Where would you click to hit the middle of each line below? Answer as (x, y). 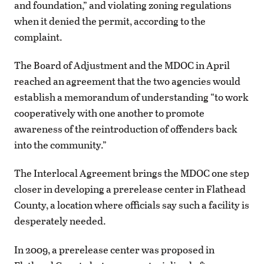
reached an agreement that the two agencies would (127, 81)
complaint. (38, 37)
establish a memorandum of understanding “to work (131, 97)
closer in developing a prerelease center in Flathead (130, 189)
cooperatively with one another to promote (109, 113)
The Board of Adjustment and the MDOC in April (122, 65)
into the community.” (60, 145)
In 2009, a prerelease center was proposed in (114, 249)
